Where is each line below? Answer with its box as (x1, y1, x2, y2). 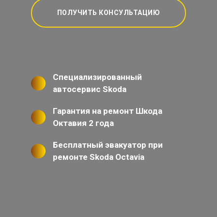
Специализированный (53, 72, 142, 82)
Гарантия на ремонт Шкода (53, 106, 162, 116)
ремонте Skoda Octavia (53, 152, 144, 162)
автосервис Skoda (53, 84, 126, 94)
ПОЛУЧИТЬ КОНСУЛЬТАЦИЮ (57, 9, 160, 16)
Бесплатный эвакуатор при (53, 140, 163, 150)
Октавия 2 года (53, 118, 114, 128)
